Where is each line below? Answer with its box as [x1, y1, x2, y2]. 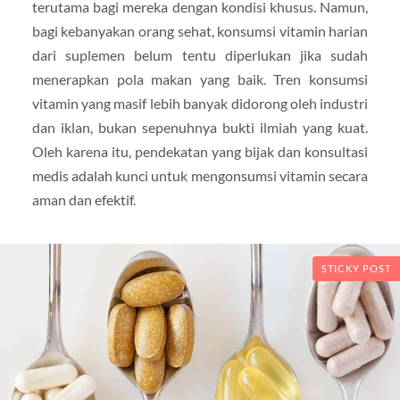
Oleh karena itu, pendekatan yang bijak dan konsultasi [31, 143, 369, 161]
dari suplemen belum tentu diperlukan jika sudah [31, 46, 369, 64]
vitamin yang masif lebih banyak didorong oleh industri [31, 95, 369, 112]
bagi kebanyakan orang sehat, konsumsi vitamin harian [31, 22, 369, 40]
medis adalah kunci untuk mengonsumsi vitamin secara [31, 167, 369, 185]
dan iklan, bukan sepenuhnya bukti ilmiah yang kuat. [31, 119, 369, 137]
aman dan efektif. [31, 191, 136, 209]
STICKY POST [321, 263, 391, 275]
